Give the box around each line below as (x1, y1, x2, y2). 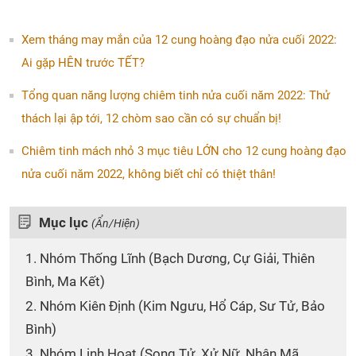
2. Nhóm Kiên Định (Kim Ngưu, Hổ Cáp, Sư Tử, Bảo (25, 298, 325, 314)
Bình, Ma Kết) (25, 273, 105, 289)
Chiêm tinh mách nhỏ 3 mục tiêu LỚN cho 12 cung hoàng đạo (21, 144, 346, 158)
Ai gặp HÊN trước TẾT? (21, 56, 145, 70)
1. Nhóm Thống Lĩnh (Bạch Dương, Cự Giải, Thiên (25, 250, 315, 266)
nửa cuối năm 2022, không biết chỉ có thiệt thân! (21, 167, 276, 181)
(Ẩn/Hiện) (91, 217, 140, 230)
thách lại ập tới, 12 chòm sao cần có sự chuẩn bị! (21, 111, 281, 126)
